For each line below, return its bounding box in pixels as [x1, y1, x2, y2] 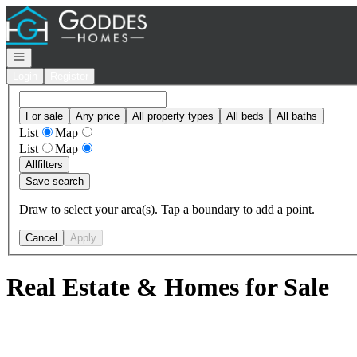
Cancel [25, 231, 57, 244]
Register [50, 70, 88, 82]
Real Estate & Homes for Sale [6, 273, 329, 302]
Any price [76, 109, 120, 122]
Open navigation [12, 49, 87, 61]
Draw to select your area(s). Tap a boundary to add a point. [19, 202, 315, 216]
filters [37, 158, 63, 171]
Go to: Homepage [6, 6, 96, 19]
